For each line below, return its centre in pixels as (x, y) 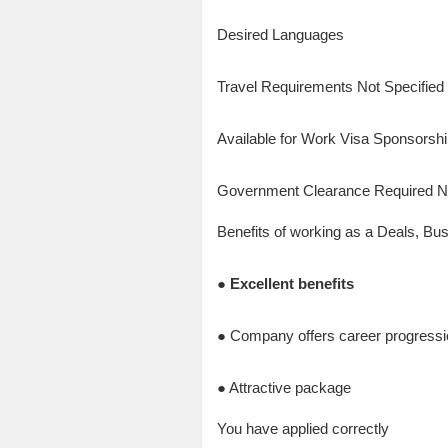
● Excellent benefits (285, 284)
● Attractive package (283, 388)
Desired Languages (280, 35)
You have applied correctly (302, 429)
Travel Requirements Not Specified (330, 87)
